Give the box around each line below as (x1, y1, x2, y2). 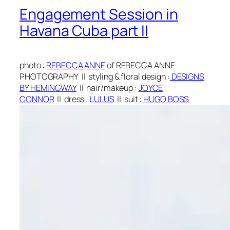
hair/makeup (86, 82, 135, 93)
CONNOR (20, 93, 54, 105)
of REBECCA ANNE (105, 59, 175, 71)
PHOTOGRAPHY (20, 70, 79, 82)
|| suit (114, 93, 138, 105)
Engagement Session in (20, 4, 178, 25)
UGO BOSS (149, 93, 189, 105)
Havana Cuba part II (20, 21, 149, 41)
